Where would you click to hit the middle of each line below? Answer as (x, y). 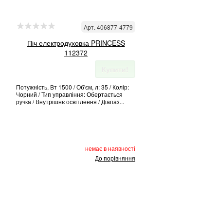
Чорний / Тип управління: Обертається (69, 94)
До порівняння (115, 158)
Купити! (115, 69)
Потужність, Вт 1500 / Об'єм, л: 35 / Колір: (73, 87)
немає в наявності (110, 148)
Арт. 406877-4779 (108, 27)
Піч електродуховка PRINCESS (76, 43)
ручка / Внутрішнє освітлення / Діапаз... (70, 101)
